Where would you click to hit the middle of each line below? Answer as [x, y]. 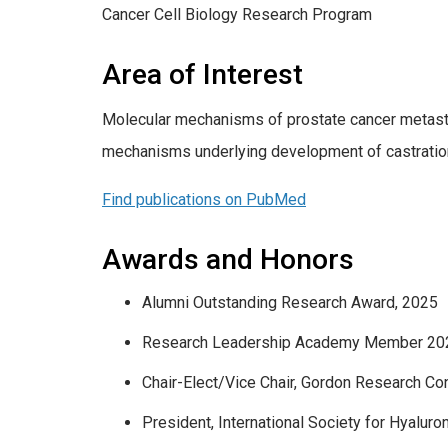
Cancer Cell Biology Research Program [237, 14]
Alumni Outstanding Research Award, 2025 [290, 302]
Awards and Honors [228, 259]
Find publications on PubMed [204, 199]
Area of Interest [202, 74]
